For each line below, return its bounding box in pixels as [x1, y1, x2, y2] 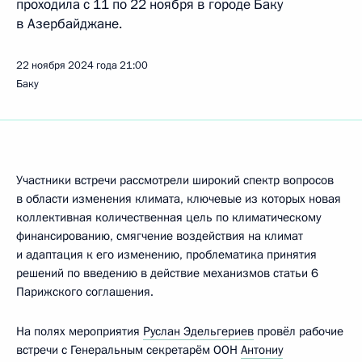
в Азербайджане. [16, 15, 122, 33]
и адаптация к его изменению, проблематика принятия [16, 246, 317, 263]
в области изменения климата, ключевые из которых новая [16, 191, 341, 207]
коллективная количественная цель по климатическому [16, 209, 321, 225]
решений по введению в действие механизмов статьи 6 [16, 265, 318, 281]
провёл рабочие [254, 323, 343, 339]
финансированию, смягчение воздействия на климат [16, 228, 303, 244]
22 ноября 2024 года [16, 58, 117, 73]
